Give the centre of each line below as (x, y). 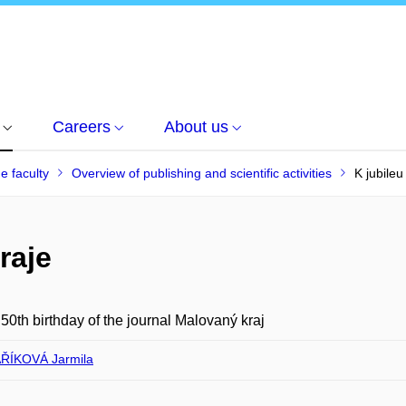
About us (196, 127)
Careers (82, 127)
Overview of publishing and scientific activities (202, 173)
